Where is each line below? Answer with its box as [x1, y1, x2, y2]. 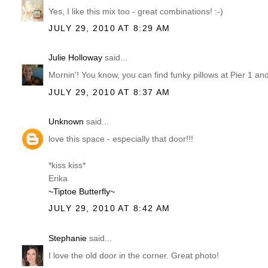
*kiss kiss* [48, 160, 86, 170]
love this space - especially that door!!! [48, 134, 194, 144]
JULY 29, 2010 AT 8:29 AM [48, 23, 170, 33]
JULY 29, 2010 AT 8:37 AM [48, 87, 170, 97]
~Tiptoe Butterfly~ [48, 187, 115, 197]
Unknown [48, 117, 84, 127]
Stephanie [48, 233, 87, 243]
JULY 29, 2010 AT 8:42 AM [48, 203, 170, 214]
